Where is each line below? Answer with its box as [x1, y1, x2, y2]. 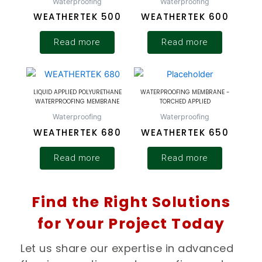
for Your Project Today [37, 213, 225, 235]
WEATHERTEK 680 [33, 126, 121, 139]
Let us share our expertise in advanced [20, 241, 233, 256]
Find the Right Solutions [32, 192, 230, 213]
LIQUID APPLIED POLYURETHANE [33, 88, 122, 97]
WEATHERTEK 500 [33, 11, 121, 23]
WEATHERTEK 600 [141, 11, 229, 23]
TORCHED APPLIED [159, 97, 211, 106]
